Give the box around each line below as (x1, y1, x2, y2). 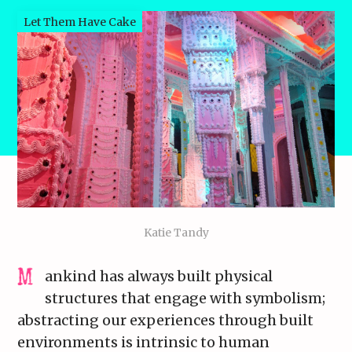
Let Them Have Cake (24, 15, 137, 30)
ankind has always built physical (45, 267, 273, 286)
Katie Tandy (143, 225, 209, 240)
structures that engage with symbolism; (45, 289, 326, 308)
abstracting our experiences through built (17, 311, 314, 330)
